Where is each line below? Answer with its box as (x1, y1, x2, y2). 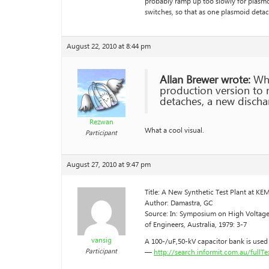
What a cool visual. (145, 125, 204, 136)
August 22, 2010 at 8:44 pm (67, 41, 151, 52)
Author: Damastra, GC (145, 198, 213, 209)
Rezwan (89, 116, 113, 128)
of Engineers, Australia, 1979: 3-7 (145, 219, 247, 231)
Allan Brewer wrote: (160, 71, 250, 89)
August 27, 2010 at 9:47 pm (67, 159, 151, 171)
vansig (91, 235, 112, 246)
